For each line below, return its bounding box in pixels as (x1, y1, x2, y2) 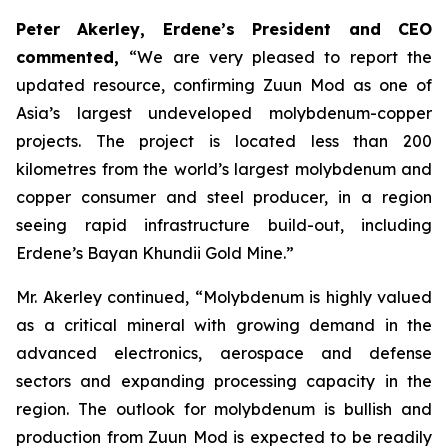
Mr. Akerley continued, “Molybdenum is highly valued (16, 287, 432, 307)
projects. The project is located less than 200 (16, 131, 432, 151)
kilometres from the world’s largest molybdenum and (16, 159, 432, 179)
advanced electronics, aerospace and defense (16, 343, 432, 363)
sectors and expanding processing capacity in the (16, 371, 432, 391)
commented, (16, 47, 130, 67)
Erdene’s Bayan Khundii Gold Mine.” (16, 243, 294, 263)
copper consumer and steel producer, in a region (16, 187, 432, 207)
